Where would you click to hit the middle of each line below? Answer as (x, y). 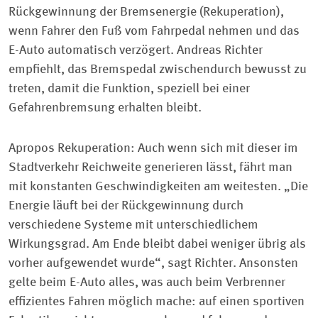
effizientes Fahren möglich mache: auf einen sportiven (157, 301)
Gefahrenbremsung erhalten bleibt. (105, 108)
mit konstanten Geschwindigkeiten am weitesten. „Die (158, 186)
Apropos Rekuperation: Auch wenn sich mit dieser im (153, 148)
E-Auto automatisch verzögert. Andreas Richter (136, 50)
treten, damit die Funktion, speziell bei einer (129, 88)
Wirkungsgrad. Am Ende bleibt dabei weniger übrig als (157, 244)
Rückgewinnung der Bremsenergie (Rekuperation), (146, 12)
